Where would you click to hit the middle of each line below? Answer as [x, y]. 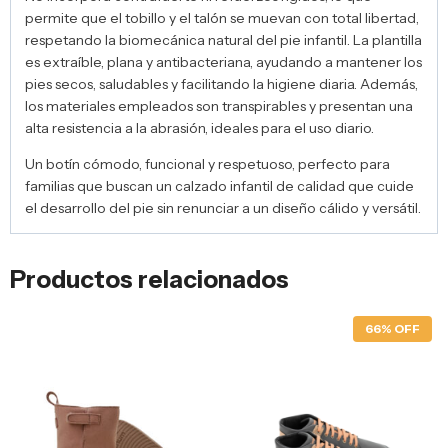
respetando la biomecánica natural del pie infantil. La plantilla [223, 40]
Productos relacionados [149, 280]
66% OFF [393, 329]
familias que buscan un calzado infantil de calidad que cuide [219, 186]
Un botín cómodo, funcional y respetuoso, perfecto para [207, 164]
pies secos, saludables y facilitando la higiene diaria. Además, [221, 84]
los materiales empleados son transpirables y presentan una [219, 106]
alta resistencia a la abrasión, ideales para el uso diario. [199, 128]
